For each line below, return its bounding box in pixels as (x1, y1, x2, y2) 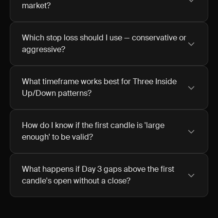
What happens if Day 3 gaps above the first (22, 164, 174, 174)
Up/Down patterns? (22, 88, 91, 98)
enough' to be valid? (22, 132, 93, 142)
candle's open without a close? (22, 176, 130, 186)
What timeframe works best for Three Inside (22, 76, 177, 87)
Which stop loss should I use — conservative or (22, 33, 186, 43)
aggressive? (22, 44, 65, 54)
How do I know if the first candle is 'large (22, 120, 164, 130)
